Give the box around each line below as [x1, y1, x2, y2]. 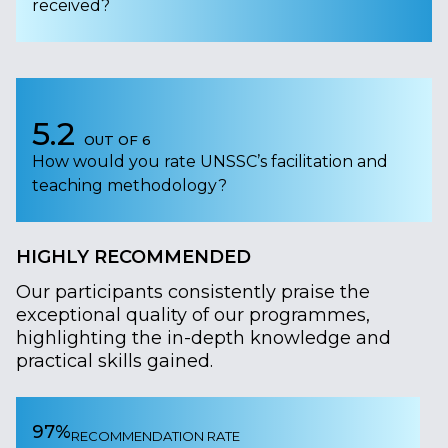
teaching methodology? [32, 175, 227, 195]
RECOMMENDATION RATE [71, 427, 240, 444]
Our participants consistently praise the [16, 280, 370, 303]
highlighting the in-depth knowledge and [16, 326, 391, 349]
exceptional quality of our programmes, [16, 303, 370, 326]
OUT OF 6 [84, 131, 151, 148]
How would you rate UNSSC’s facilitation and [32, 151, 388, 171]
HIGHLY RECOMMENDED [16, 245, 251, 268]
